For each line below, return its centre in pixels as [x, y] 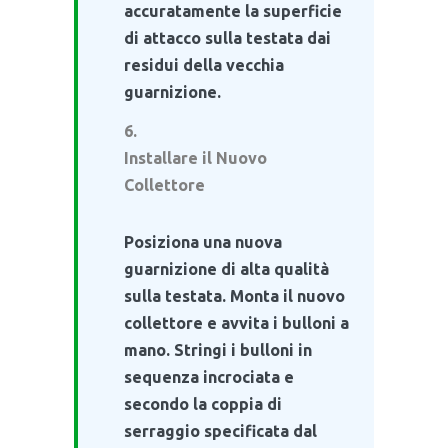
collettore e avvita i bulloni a [236, 322]
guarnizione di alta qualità [226, 268]
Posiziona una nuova [203, 241]
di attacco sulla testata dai [227, 37]
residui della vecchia [204, 64]
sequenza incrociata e [209, 376]
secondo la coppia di [203, 403]
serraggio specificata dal [220, 430]
